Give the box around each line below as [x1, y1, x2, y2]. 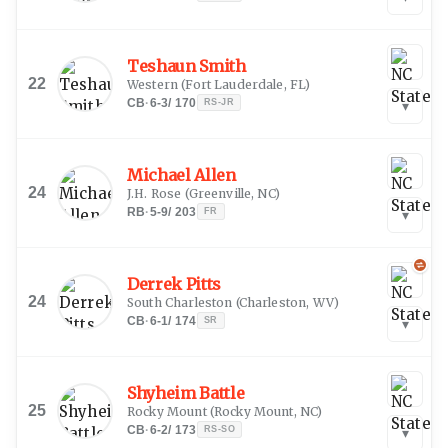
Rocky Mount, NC [213, 403, 318, 419]
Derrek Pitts [127, 273, 222, 294]
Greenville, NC [188, 185, 275, 201]
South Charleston [127, 294, 233, 310]
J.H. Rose [127, 185, 182, 201]
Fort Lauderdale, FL [185, 76, 306, 92]
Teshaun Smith [127, 55, 246, 76]
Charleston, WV [238, 294, 334, 310]
